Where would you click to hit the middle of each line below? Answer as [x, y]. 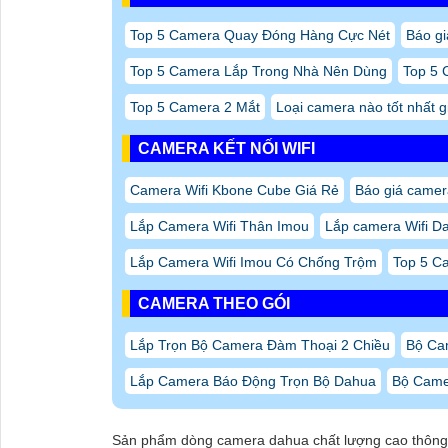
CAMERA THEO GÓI [214, 304]
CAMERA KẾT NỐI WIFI [226, 149]
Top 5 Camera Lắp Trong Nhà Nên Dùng [258, 71]
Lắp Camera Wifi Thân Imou [219, 226]
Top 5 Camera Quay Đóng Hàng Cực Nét [260, 35]
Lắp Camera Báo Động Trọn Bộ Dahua [253, 381]
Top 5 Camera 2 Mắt [195, 107]
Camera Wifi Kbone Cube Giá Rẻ [234, 190]
